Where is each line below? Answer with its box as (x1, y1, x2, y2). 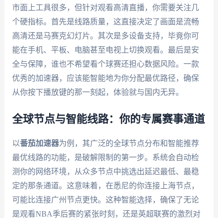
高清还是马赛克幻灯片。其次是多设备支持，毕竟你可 (12, 32, 199, 40)
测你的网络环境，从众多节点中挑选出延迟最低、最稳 (12, 167, 199, 176)
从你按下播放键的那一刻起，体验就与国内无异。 (12, 88, 183, 97)
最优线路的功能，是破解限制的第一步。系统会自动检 (12, 153, 199, 162)
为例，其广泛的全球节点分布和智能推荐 (58, 139, 199, 147)
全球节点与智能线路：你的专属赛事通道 (12, 113, 205, 125)
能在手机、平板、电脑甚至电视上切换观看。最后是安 (12, 46, 199, 54)
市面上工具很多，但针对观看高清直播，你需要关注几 (12, 3, 199, 12)
